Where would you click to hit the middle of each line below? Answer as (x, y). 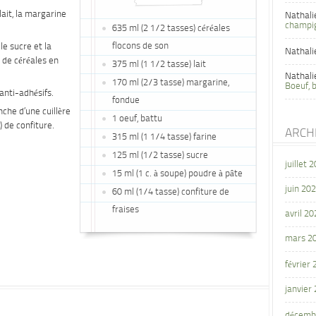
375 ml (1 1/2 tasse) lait (159, 65)
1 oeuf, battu (137, 119)
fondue (126, 101)
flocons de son (140, 46)
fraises (126, 210)
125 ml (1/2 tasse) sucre (160, 156)
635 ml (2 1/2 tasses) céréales (171, 29)
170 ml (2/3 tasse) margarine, (171, 83)
